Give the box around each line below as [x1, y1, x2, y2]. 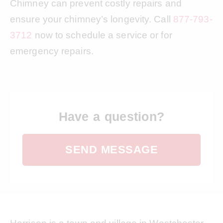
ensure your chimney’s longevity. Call [10, 13, 173, 24]
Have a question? [58, 109, 165, 123]
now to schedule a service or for [32, 29, 172, 40]
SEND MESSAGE [65, 143, 158, 156]
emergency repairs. [10, 45, 94, 56]
